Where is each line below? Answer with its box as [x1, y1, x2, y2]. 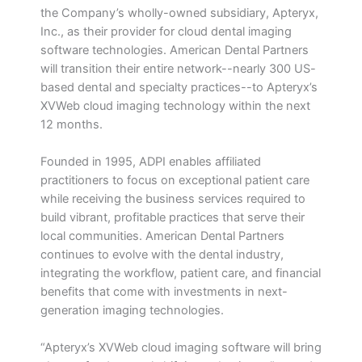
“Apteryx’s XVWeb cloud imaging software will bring [40, 340, 322, 356]
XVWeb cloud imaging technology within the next [40, 98, 310, 113]
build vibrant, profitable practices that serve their [40, 209, 305, 225]
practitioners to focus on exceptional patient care [40, 172, 309, 187]
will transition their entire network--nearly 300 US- [40, 61, 316, 76]
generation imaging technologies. [40, 302, 224, 318]
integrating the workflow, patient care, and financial [40, 265, 321, 280]
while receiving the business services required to [40, 191, 305, 206]
